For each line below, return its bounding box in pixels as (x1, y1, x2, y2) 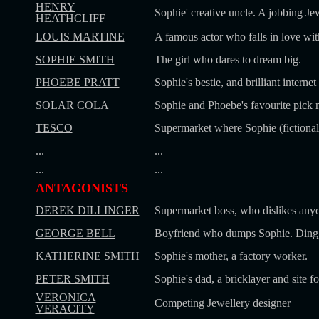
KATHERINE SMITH (35, 250, 140, 262)
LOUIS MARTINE (35, 31, 125, 43)
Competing (154, 297, 207, 309)
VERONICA (35, 291, 96, 303)
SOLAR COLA (35, 99, 109, 111)
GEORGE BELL (35, 227, 115, 239)
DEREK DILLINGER (35, 204, 140, 216)
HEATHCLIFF (35, 12, 105, 24)
